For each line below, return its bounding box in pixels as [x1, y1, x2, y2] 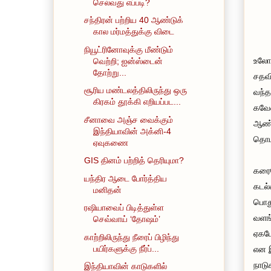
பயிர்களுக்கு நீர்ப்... [93, 243, 159, 253]
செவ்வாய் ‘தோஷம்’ [93, 214, 160, 224]
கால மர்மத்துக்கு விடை [93, 27, 174, 37]
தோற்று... [93, 67, 126, 77]
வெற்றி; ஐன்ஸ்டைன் [93, 56, 163, 66]
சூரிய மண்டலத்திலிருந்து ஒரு [83, 85, 187, 96]
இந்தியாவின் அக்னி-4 [93, 126, 171, 136]
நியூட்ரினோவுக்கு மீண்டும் [83, 44, 173, 54]
